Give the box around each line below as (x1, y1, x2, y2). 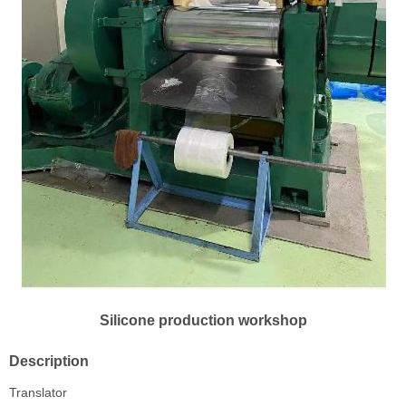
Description (9, 353, 89, 369)
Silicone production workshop (99, 313, 307, 328)
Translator (9, 385, 67, 400)
